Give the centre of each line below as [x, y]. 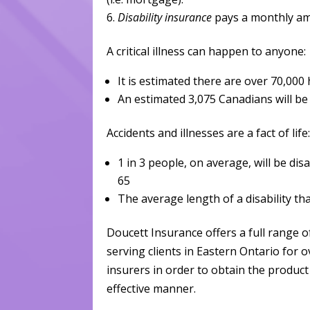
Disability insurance [165, 17]
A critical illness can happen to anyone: [207, 51]
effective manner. [152, 288]
